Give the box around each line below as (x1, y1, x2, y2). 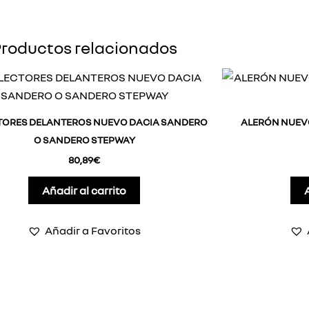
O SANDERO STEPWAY (33, 134, 135, 146)
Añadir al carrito (42, 183, 126, 198)
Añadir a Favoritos (45, 223, 141, 238)
